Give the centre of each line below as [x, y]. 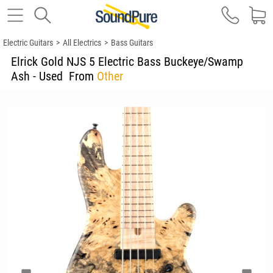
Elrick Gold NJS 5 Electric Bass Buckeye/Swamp [127, 62]
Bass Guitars [132, 43]
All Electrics [82, 43]
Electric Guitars [28, 43]
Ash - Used [40, 76]
